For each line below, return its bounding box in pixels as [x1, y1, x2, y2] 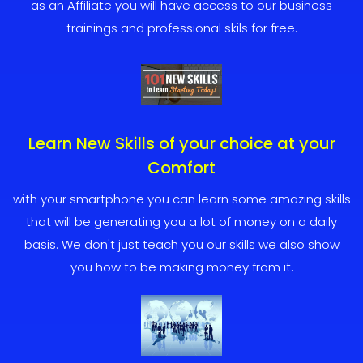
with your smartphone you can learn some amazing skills [12, 190, 351, 208]
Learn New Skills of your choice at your [28, 132, 335, 156]
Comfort [147, 156, 216, 180]
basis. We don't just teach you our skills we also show [23, 236, 340, 254]
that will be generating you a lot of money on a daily [26, 213, 337, 231]
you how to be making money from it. [70, 258, 293, 276]
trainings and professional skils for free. [66, 19, 297, 37]
